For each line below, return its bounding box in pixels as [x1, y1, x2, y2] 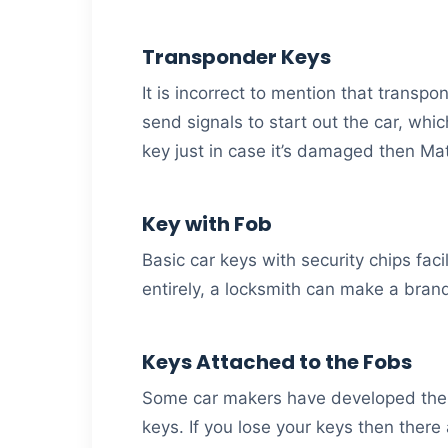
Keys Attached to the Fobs [142, 348, 412, 377]
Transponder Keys [142, 43, 331, 72]
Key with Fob [142, 210, 272, 239]
